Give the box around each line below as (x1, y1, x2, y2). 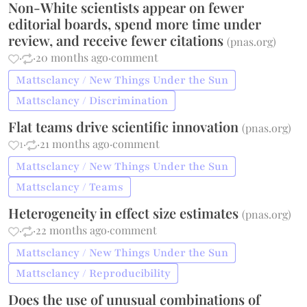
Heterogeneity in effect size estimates (8, 204, 243, 222)
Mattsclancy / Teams (16, 180, 124, 195)
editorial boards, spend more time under (8, 14, 262, 33)
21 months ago (40, 136, 110, 151)
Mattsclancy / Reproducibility (16, 266, 171, 281)
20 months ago (36, 50, 109, 64)
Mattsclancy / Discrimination (16, 93, 169, 108)
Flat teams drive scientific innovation (8, 117, 243, 136)
